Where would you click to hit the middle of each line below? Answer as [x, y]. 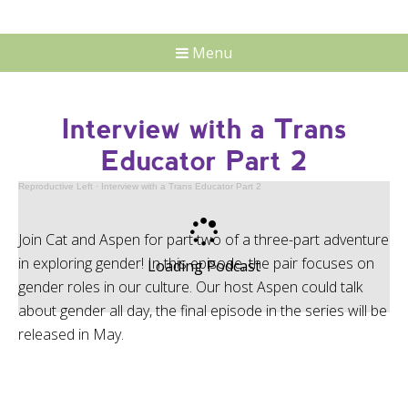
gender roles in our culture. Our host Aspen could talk [190, 287]
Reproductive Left [56, 186]
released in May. [71, 334]
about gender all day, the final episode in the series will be [203, 311]
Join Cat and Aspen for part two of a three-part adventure [204, 240]
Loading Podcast [204, 266]
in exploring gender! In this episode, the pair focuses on [196, 263]
